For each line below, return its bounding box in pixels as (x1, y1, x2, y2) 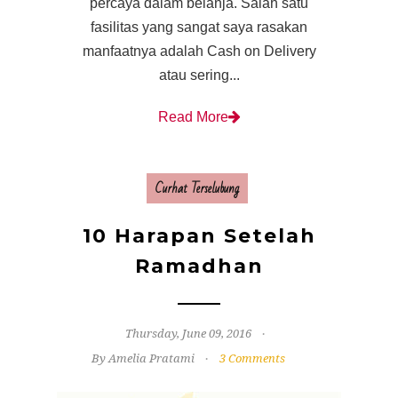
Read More (157, 109, 228, 125)
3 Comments (219, 352, 285, 366)
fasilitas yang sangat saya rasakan (91, 20, 307, 36)
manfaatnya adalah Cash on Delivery (82, 44, 316, 60)
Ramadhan (134, 254, 264, 279)
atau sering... (158, 68, 240, 84)
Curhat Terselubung (155, 176, 239, 202)
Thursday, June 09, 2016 (125, 327, 251, 341)
